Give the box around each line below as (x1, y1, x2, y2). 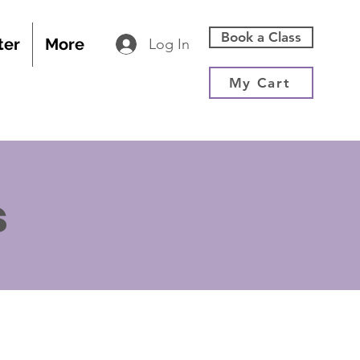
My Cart (228, 75, 291, 91)
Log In (148, 35, 190, 53)
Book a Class (221, 29, 301, 45)
